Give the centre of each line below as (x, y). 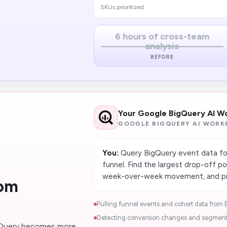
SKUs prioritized (122, 7)
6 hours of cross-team (162, 36)
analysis (162, 46)
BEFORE (162, 57)
